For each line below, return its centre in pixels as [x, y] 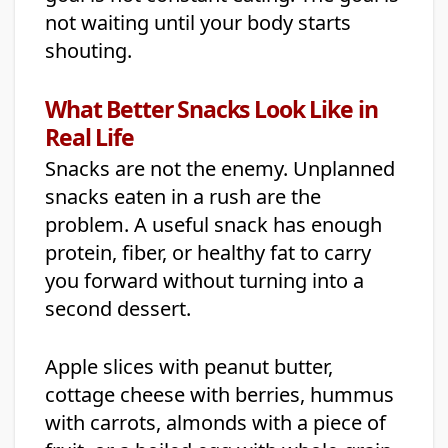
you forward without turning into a [204, 281]
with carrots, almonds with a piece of [215, 423]
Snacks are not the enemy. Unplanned [220, 169]
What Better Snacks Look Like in [211, 109]
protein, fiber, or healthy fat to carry [208, 253]
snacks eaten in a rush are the [183, 197]
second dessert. [118, 309]
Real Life [89, 137]
